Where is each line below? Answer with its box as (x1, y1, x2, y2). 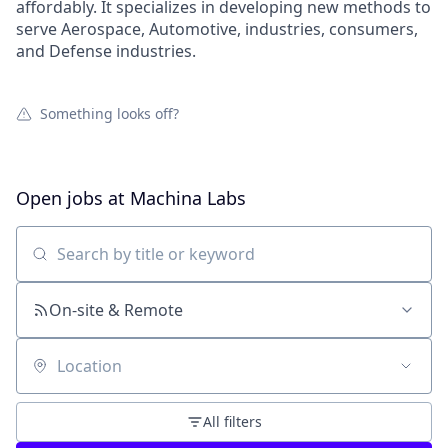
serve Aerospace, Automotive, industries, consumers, (16, 18, 418, 40)
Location (15, 364, 80, 387)
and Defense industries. (16, 40, 196, 62)
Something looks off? (40, 104, 179, 123)
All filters (202, 412, 262, 431)
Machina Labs (130, 186, 246, 210)
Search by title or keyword (15, 252, 213, 275)
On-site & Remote (49, 299, 183, 321)
